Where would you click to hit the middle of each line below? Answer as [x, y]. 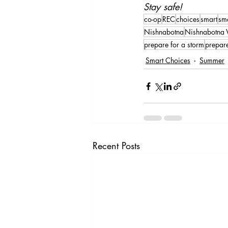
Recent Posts [116, 146]
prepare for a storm [174, 45]
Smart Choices [168, 61]
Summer [212, 61]
